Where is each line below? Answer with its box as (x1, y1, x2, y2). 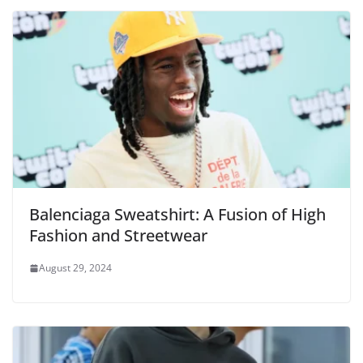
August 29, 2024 (39, 261, 112, 275)
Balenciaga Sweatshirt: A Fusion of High (29, 203, 326, 226)
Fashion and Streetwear (29, 224, 207, 247)
